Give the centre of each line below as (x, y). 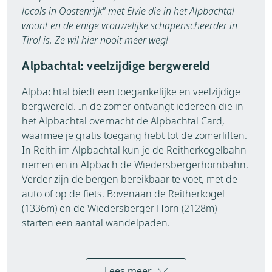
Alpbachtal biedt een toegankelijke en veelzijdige (131, 91)
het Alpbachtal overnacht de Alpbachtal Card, (123, 121)
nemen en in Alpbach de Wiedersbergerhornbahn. (135, 164)
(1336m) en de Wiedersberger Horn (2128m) (119, 208)
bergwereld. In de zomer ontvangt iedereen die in (133, 106)
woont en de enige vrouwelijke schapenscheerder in (130, 25)
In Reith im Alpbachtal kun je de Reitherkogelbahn (134, 150)
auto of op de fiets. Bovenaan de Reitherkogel (123, 193)
